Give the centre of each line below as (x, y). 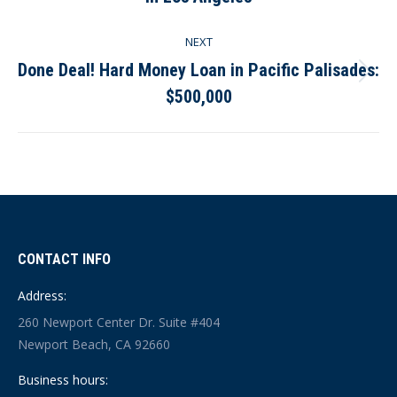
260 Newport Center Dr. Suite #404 (119, 322)
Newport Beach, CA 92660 (94, 344)
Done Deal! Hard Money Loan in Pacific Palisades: (198, 70)
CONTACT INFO (64, 259)
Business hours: (63, 379)
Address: (42, 295)
